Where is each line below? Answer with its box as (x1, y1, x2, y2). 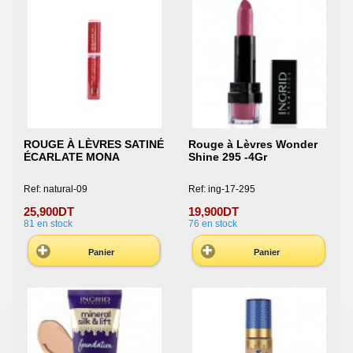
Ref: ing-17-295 (188, 184, 255, 195)
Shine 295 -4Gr (188, 150, 267, 163)
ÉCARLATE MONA (24, 150, 120, 163)
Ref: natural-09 (24, 184, 87, 195)
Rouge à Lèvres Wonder (188, 137, 318, 150)
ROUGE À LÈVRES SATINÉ (24, 137, 164, 150)
